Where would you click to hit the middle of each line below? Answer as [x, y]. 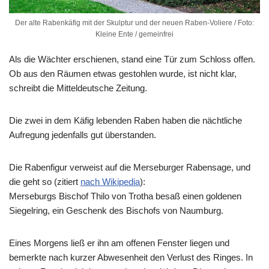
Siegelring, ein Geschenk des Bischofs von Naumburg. [116, 211]
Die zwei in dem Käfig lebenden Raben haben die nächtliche [125, 121]
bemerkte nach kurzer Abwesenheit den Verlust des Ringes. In [131, 258]
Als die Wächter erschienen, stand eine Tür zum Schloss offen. [132, 59]
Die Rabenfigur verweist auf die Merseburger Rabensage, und [130, 168]
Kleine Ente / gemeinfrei [134, 35]
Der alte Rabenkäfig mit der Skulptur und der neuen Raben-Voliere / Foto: [134, 23]
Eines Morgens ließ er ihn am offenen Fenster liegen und [119, 243]
